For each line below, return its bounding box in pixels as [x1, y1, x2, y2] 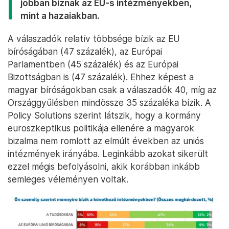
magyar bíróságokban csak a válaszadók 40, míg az [8, 84, 217, 96]
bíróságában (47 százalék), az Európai [8, 46, 162, 57]
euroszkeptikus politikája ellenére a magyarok [8, 123, 194, 134]
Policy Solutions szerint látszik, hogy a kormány [8, 110, 201, 121]
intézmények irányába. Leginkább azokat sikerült [8, 148, 208, 159]
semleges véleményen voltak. [8, 174, 128, 185]
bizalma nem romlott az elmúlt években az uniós [8, 135, 204, 147]
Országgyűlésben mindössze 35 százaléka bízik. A [8, 97, 211, 108]
